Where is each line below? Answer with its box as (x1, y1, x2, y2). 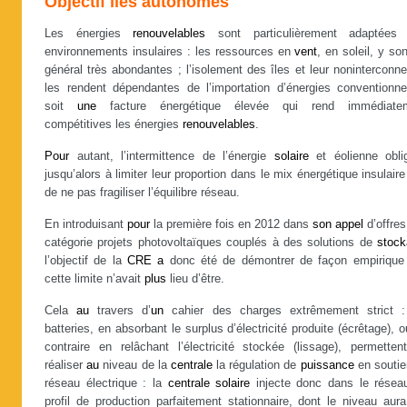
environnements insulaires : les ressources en (45, 45, 295, 58)
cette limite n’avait (45, 273, 144, 285)
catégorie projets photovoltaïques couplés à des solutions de (45, 236, 377, 249)
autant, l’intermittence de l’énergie (69, 150, 274, 163)
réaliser (45, 359, 87, 372)
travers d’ (89, 304, 152, 317)
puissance (300, 359, 354, 372)
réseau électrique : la (45, 377, 168, 390)
